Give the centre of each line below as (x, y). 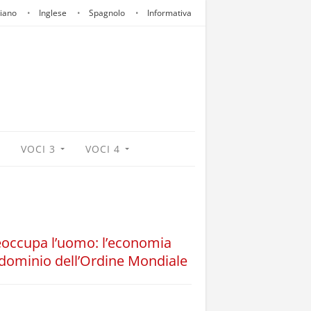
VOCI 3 (38, 149)
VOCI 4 (103, 149)
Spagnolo (107, 13)
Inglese (53, 13)
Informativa (169, 13)
